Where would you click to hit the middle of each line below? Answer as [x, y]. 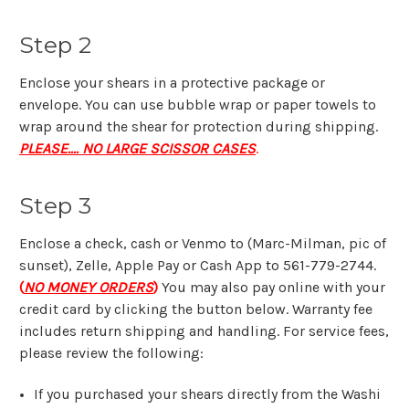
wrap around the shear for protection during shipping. [199, 127]
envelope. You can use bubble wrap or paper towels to [198, 105]
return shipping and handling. [180, 331]
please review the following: [111, 353]
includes [50, 331]
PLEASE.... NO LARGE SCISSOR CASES [137, 149]
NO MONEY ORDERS [89, 287]
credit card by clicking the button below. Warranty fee [196, 309]
